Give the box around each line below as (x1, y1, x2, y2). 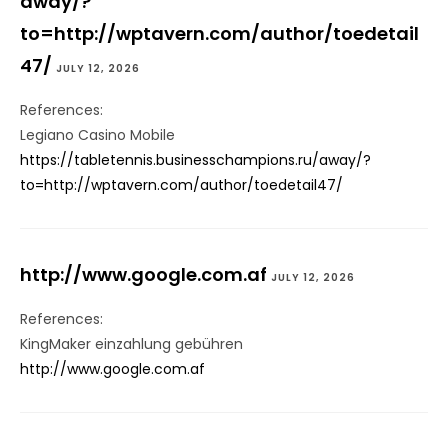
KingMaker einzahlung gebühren (20, 334, 243, 355)
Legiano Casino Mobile (20, 125, 175, 146)
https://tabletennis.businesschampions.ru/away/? (20, 150, 371, 171)
